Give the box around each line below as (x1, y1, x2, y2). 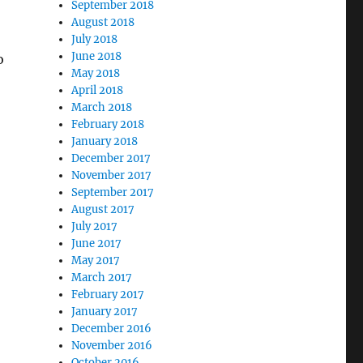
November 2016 (71, 339, 153, 352)
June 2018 (71, 49, 122, 63)
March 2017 (71, 271, 133, 284)
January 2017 (71, 305, 139, 318)
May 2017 (71, 254, 121, 267)
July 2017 (71, 220, 118, 233)
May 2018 (71, 66, 121, 80)
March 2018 (71, 100, 133, 114)
